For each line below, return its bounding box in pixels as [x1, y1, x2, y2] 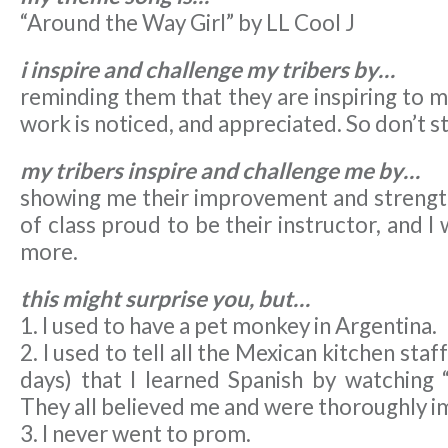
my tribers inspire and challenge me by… [20, 156, 420, 184]
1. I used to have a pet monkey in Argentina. [20, 311, 437, 339]
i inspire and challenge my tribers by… [20, 55, 395, 83]
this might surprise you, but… [20, 284, 310, 312]
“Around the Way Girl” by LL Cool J [20, 8, 355, 36]
